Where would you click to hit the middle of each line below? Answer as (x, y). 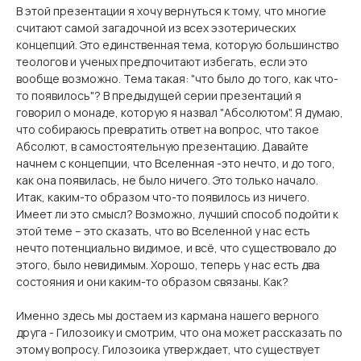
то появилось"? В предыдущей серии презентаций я (159, 95)
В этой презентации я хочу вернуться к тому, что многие (171, 11)
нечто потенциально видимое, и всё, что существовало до (176, 248)
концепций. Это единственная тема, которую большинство (178, 45)
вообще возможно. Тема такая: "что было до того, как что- (177, 79)
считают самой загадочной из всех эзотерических (156, 28)
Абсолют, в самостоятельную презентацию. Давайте (162, 146)
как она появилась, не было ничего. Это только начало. (167, 180)
